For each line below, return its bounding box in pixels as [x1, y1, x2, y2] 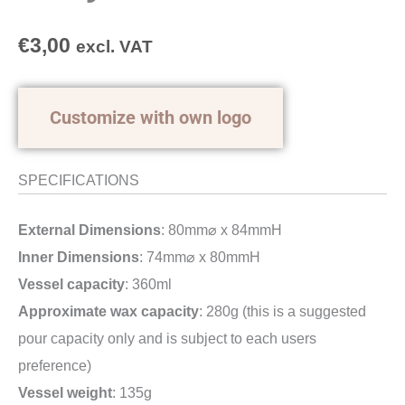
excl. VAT [76, 37, 153, 57]
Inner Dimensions [18, 249, 139, 266]
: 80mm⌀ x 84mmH [161, 221, 282, 239]
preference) [18, 357, 91, 374]
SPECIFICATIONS [18, 171, 139, 188]
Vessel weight [18, 384, 112, 401]
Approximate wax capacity [18, 303, 199, 320]
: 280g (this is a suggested [199, 303, 366, 320]
